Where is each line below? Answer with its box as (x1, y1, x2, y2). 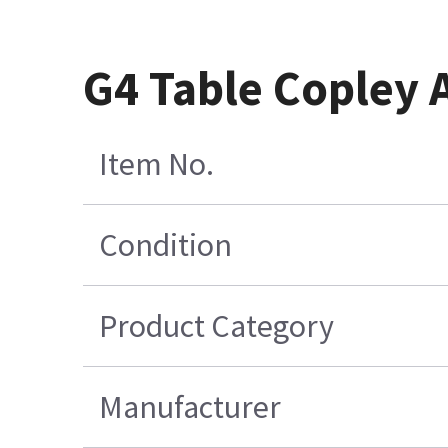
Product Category (99, 305, 335, 346)
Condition (99, 224, 233, 265)
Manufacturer (99, 386, 282, 427)
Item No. (99, 143, 215, 184)
